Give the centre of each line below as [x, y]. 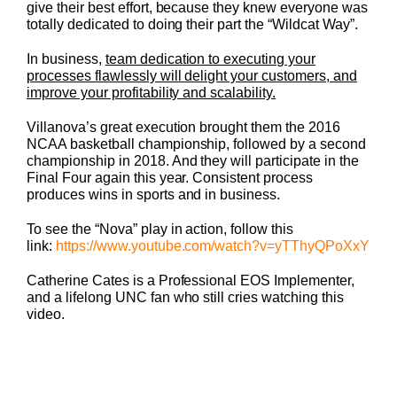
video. [46, 315]
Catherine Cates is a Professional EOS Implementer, [191, 281]
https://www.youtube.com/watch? [158, 246]
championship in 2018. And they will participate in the [193, 161]
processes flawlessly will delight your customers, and [192, 76]
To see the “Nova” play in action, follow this [160, 230]
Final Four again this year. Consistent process [170, 178]
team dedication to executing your [210, 59]
